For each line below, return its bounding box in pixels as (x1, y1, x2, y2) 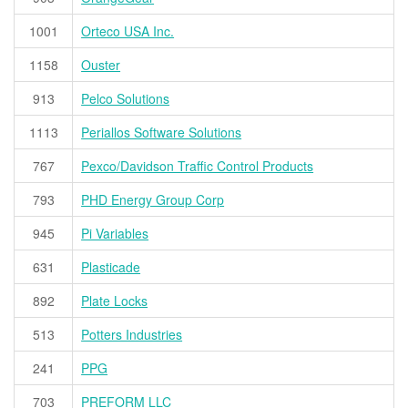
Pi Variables (81, 224, 149, 243)
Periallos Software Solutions (81, 123, 242, 142)
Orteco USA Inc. (81, 22, 175, 41)
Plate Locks (81, 291, 148, 311)
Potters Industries (81, 325, 183, 344)
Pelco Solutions (81, 89, 170, 108)
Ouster (81, 56, 121, 75)
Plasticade (81, 258, 141, 277)
